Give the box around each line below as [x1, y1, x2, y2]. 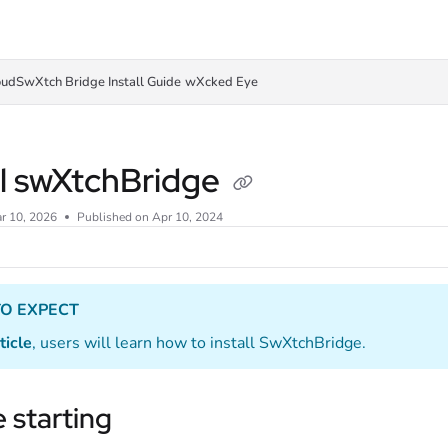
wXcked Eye [185, 73, 258, 91]
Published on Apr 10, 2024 [77, 209, 223, 225]
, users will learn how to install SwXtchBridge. [32, 332, 366, 354]
